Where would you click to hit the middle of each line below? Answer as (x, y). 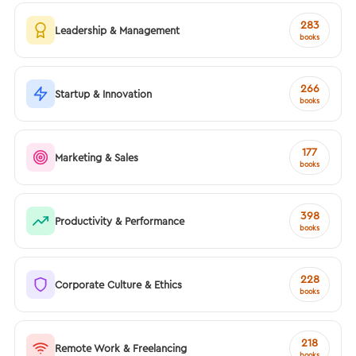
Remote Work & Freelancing (121, 348)
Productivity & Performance (120, 221)
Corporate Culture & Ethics (118, 284)
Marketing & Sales (97, 157)
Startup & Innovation (103, 93)
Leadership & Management (117, 30)
